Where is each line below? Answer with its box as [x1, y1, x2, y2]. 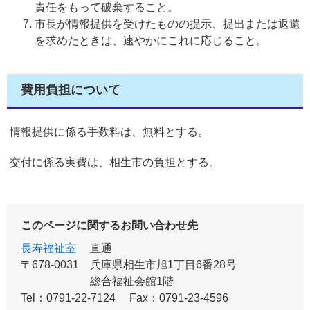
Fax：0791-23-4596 [129, 292, 228, 304]
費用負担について [21, 83, 120, 97]
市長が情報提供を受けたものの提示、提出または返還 [35, 18, 300, 30]
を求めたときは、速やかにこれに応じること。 [35, 35, 267, 46]
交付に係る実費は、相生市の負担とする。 [7, 156, 220, 168]
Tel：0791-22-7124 [21, 292, 116, 304]
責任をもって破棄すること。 [35, 1, 179, 13]
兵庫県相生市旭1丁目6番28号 [90, 259, 237, 271]
